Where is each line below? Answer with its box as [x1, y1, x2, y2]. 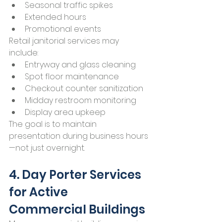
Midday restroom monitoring [25, 95, 136, 107]
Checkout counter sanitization [25, 83, 143, 95]
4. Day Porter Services [9, 166, 144, 183]
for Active [9, 184, 70, 201]
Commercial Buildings [9, 201, 145, 218]
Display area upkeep [25, 107, 106, 118]
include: [9, 47, 38, 59]
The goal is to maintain [9, 118, 99, 130]
